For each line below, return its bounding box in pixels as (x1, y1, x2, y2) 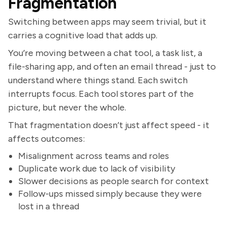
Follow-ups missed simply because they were (18, 188, 202, 199)
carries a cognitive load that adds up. (8, 30, 157, 41)
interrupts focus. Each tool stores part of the (8, 88, 194, 99)
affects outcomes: (8, 133, 85, 144)
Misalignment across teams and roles (18, 150, 169, 161)
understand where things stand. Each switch (8, 75, 188, 86)
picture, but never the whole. (8, 102, 126, 113)
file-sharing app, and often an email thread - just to (8, 61, 216, 72)
